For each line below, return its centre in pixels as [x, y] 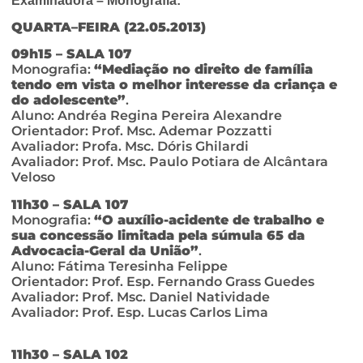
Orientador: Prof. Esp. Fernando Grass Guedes [163, 281]
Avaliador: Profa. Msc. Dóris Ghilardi [130, 147]
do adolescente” [68, 100]
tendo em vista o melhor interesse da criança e [174, 85]
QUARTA [41, 27]
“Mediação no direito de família [203, 70]
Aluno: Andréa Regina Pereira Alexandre [147, 116]
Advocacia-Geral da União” [105, 250]
